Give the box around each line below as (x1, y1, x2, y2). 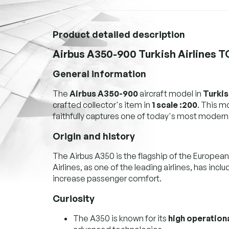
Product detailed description (53, 28, 185, 40)
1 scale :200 (152, 99, 197, 110)
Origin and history (53, 130, 135, 142)
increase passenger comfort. (53, 173, 162, 184)
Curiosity (53, 192, 95, 204)
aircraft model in (138, 88, 203, 99)
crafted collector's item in (53, 99, 152, 110)
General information (53, 67, 146, 79)
